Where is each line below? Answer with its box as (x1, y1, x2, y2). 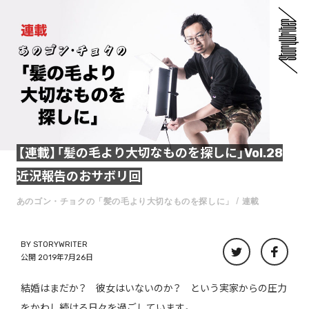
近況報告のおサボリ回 (16, 168, 141, 184)
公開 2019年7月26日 (20, 253, 93, 263)
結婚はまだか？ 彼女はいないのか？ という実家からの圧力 (20, 283, 287, 295)
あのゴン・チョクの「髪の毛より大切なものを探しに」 (16, 195, 234, 207)
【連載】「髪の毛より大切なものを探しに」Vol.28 (17, 145, 283, 161)
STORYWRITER (32, 240, 88, 250)
